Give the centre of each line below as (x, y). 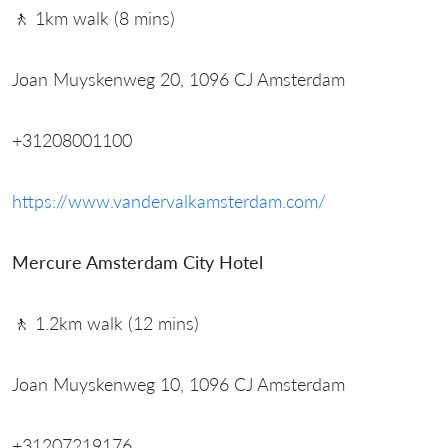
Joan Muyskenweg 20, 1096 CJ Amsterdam (178, 79)
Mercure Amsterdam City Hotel (137, 262)
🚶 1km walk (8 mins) (93, 18)
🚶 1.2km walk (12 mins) (105, 323)
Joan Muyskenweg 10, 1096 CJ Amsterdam (178, 384)
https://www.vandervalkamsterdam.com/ (169, 201)
